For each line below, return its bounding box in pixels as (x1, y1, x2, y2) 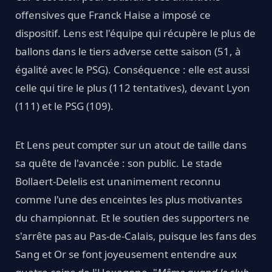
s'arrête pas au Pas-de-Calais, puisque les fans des (15, 228, 256, 243)
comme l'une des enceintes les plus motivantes (15, 192, 242, 206)
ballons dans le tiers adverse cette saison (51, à (15, 44, 241, 58)
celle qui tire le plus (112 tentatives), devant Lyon (15, 80, 250, 95)
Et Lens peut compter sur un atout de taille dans (15, 137, 246, 152)
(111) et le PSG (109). (15, 98, 114, 113)
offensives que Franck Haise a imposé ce (15, 7, 211, 22)
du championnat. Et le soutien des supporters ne (15, 210, 250, 225)
